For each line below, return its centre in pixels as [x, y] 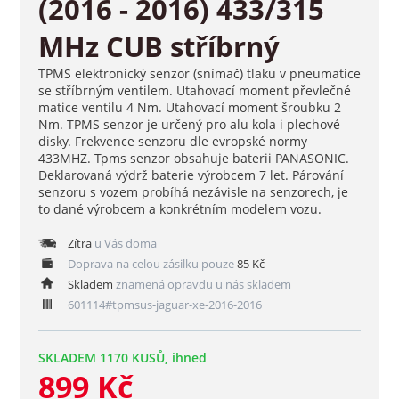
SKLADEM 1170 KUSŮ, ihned [122, 358]
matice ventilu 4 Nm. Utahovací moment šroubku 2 [189, 108]
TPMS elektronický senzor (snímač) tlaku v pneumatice [199, 74]
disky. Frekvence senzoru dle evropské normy [172, 142]
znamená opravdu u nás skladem [202, 285]
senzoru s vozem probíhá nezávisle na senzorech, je [193, 192]
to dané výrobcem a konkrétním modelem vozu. [179, 209]
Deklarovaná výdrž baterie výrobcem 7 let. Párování [191, 175]
